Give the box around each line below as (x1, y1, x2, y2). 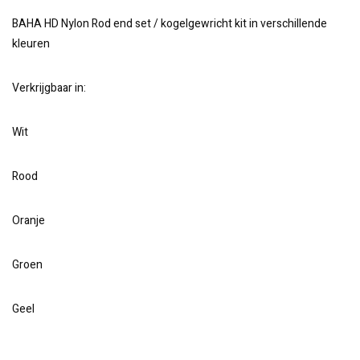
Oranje (12, 212, 45, 229)
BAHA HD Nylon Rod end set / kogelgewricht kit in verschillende (12, 15, 327, 32)
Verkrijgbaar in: (12, 80, 86, 96)
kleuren (12, 35, 50, 52)
